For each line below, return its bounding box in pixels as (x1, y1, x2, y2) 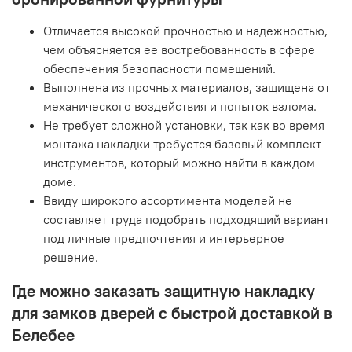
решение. (43, 248, 98, 265)
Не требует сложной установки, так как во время (43, 116, 324, 133)
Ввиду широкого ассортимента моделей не (43, 192, 292, 208)
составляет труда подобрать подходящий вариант (43, 211, 329, 227)
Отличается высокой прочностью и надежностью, (43, 22, 328, 38)
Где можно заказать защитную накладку (12, 280, 315, 302)
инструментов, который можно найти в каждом (43, 154, 315, 170)
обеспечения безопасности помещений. (43, 60, 276, 76)
